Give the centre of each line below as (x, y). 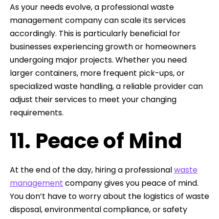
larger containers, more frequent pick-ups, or (97, 73)
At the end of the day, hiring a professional (92, 170)
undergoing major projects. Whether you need (98, 60)
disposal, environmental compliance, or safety (99, 209)
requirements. (37, 112)
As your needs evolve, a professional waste (92, 7)
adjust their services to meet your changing (93, 99)
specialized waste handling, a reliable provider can (106, 86)
